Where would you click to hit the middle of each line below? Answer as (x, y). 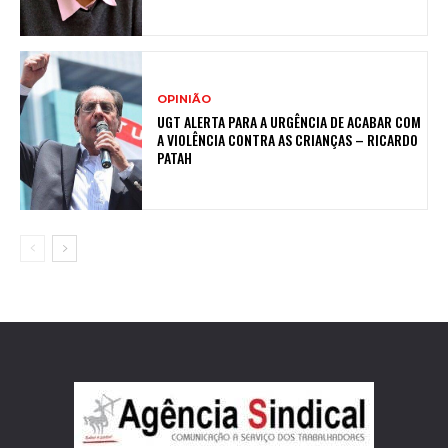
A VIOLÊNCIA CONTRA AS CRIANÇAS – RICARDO (288, 140)
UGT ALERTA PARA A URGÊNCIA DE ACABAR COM (289, 122)
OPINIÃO (184, 99)
